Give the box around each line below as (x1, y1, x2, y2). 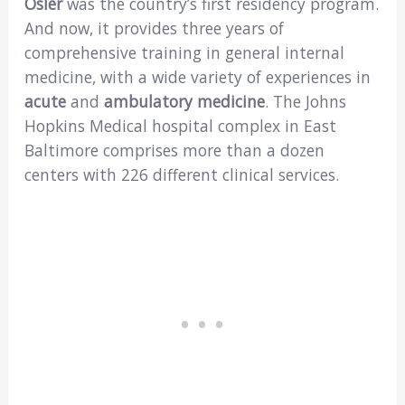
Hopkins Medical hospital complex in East (24, 114, 336, 137)
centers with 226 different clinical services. (24, 163, 339, 185)
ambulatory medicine (103, 89, 265, 112)
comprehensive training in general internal (24, 41, 344, 63)
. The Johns (264, 89, 346, 112)
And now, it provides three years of (24, 16, 284, 39)
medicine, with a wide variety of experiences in (24, 65, 371, 88)
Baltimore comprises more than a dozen (24, 138, 325, 161)
